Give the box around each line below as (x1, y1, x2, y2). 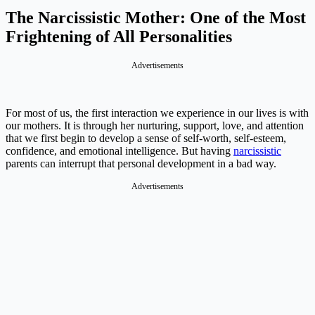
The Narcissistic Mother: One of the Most (6, 8, 306, 27)
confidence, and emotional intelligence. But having (6, 145, 233, 157)
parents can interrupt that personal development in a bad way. (6, 157, 276, 170)
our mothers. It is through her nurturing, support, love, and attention (6, 120, 304, 132)
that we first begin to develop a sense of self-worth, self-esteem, (6, 132, 286, 145)
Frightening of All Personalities (6, 27, 232, 46)
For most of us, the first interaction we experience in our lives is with (6, 107, 309, 120)
